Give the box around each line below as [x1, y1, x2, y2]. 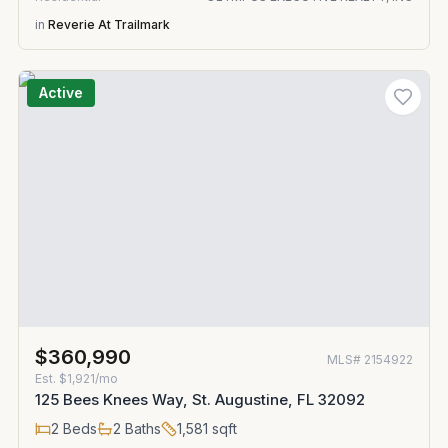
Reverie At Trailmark [48, 17, 170, 32]
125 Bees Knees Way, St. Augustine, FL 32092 [35, 390, 365, 409]
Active [39, 84, 83, 101]
